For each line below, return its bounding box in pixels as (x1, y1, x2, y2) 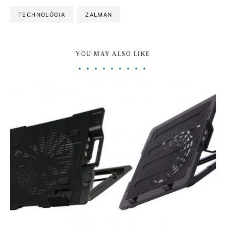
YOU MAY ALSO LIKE (76, 50, 150, 58)
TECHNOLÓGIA (18, 11, 66, 18)
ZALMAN (85, 11, 112, 18)
